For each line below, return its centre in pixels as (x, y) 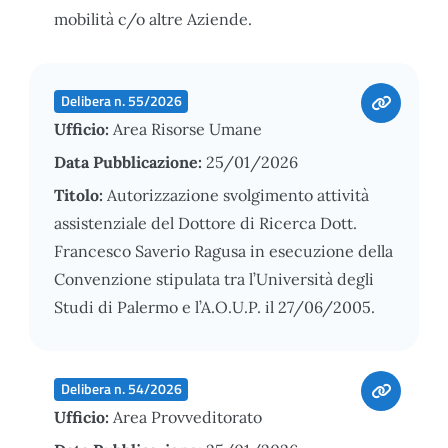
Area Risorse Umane (187, 128)
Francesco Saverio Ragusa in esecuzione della (223, 250)
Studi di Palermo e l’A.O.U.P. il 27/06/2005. (214, 306)
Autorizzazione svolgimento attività (238, 194)
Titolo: (80, 194)
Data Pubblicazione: (130, 161)
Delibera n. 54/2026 (121, 388)
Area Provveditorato (187, 416)
